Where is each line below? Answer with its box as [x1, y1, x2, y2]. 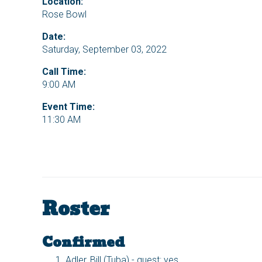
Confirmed [42, 232, 125, 253]
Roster [42, 194, 109, 224]
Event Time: [42, 101, 95, 113]
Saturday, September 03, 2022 [42, 44, 167, 56]
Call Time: [42, 66, 86, 78]
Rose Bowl [42, 9, 87, 20]
